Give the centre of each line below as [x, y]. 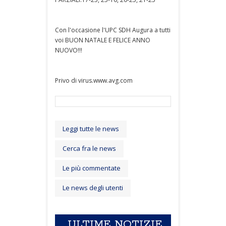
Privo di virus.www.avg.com [94, 80]
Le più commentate [92, 168]
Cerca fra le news [89, 148]
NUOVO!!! [69, 50]
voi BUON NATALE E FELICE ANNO [103, 40]
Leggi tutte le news [91, 128]
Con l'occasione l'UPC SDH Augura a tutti [113, 30]
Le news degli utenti [93, 187]
